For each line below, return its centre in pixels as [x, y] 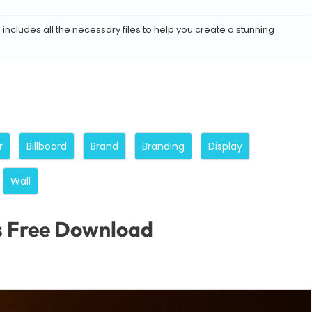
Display [225, 147]
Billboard [47, 147]
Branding [163, 147]
